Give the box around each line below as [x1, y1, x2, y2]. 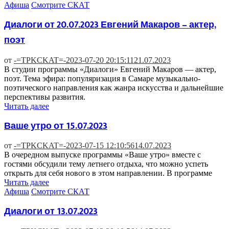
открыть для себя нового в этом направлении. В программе [4, 169, 212, 178]
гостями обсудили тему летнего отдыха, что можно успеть [4, 159, 210, 169]
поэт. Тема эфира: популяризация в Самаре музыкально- [4, 74, 200, 83]
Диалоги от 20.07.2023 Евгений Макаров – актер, [4, 17, 216, 33]
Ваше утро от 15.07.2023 [4, 118, 107, 134]
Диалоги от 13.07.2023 [4, 204, 98, 220]
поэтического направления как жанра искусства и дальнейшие [4, 83, 223, 92]
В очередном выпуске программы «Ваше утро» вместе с [4, 150, 201, 159]
